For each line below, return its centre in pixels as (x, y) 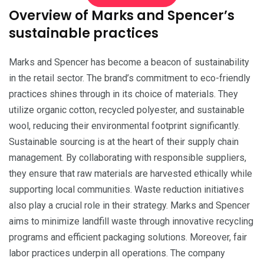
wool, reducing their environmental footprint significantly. (124, 126)
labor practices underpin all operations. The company (117, 253)
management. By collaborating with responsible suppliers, (128, 158)
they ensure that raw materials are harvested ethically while (131, 174)
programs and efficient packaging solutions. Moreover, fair (128, 237)
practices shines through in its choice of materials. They (123, 94)
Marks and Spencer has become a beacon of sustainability (129, 62)
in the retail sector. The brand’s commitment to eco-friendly (130, 78)
